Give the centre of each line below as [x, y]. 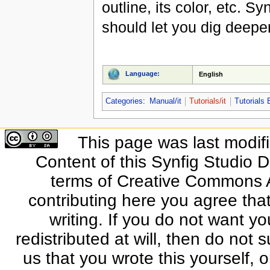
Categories [124, 101]
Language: [143, 74]
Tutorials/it [208, 101]
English [211, 74]
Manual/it [165, 101]
